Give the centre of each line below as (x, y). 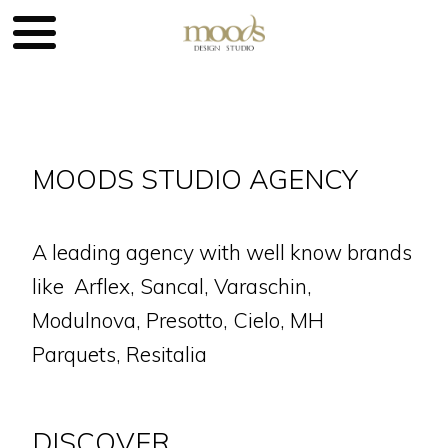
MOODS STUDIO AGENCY (195, 179)
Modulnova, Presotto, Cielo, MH (178, 320)
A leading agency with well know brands (222, 252)
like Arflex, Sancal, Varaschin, (172, 286)
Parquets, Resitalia (119, 354)
